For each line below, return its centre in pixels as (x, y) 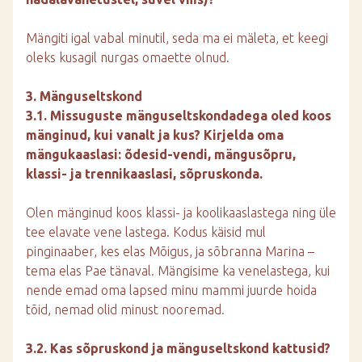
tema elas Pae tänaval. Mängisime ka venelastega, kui (178, 271)
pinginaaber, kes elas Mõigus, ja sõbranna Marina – (170, 251)
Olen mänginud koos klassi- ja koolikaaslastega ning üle (181, 213)
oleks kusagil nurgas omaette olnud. (128, 57)
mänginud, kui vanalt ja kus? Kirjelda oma (155, 135)
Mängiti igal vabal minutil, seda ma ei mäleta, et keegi (177, 38)
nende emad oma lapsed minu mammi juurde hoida (171, 290)
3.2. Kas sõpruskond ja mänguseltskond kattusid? (178, 348)
